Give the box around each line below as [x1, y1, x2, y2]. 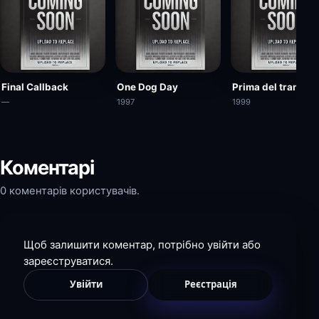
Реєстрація [184, 278, 237, 291]
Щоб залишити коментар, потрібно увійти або [23, 237, 261, 251]
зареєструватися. [23, 253, 113, 268]
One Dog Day [117, 80, 178, 93]
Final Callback [1, 80, 68, 93]
